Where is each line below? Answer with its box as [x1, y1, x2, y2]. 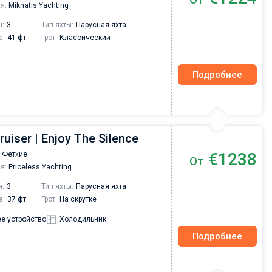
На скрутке [59, 195, 97, 203]
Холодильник [59, 215, 106, 224]
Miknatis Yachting [7, 1, 69, 10]
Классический [59, 33, 110, 42]
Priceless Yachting [7, 163, 72, 171]
